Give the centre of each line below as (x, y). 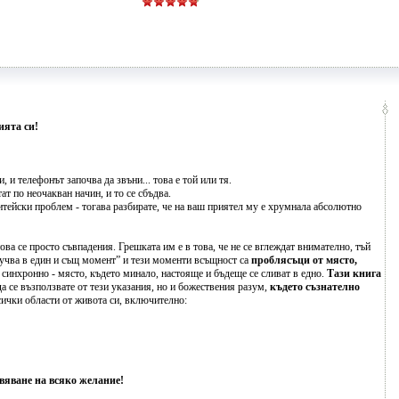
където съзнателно (315, 287)
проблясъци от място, (304, 260)
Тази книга (354, 273)
